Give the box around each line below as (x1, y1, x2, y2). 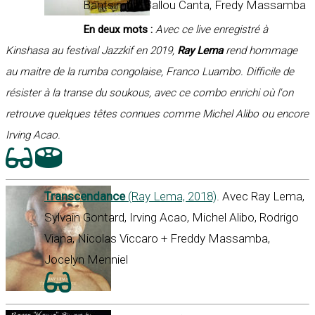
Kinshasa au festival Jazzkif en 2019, (6, 44, 177, 57)
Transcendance (44, 189, 125, 203)
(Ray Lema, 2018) (125, 189, 217, 203)
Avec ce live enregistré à (155, 23, 268, 36)
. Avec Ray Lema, (217, 189, 304, 203)
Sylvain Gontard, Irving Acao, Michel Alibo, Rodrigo (44, 210, 299, 224)
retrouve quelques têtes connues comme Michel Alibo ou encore (6, 108, 309, 120)
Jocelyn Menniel (44, 252, 128, 266)
